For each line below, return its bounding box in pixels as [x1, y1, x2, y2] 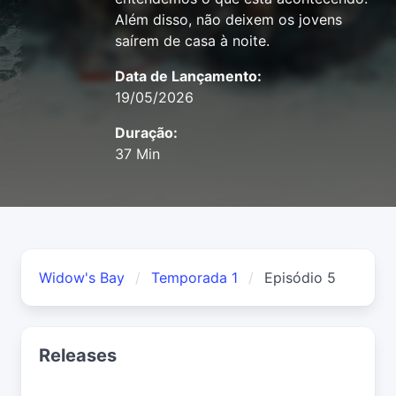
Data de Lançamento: [115, 67, 262, 86]
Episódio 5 [264, 269, 336, 287]
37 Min [115, 145, 160, 164]
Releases [39, 345, 117, 367]
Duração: [115, 124, 178, 142]
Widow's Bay [39, 269, 125, 287]
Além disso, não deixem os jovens [115, 11, 342, 29]
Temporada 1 [151, 269, 238, 287]
